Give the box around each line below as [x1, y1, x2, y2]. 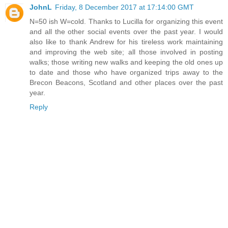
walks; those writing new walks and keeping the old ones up [30, 58, 223, 67]
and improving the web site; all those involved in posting [30, 48, 223, 56]
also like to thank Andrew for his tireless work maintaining [30, 38, 223, 46]
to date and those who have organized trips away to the [30, 68, 223, 77]
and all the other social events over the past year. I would [30, 27, 223, 36]
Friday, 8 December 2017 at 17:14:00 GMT [55, 3, 194, 12]
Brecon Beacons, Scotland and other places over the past [30, 78, 223, 87]
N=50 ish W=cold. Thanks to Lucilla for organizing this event [30, 17, 223, 26]
